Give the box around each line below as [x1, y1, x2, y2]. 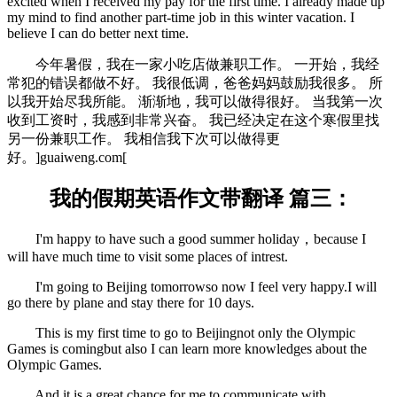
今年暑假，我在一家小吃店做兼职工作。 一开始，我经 [7, 56, 379, 72]
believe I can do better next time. [7, 25, 189, 41]
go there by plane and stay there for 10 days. [7, 295, 254, 311]
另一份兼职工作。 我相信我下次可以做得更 [7, 130, 280, 146]
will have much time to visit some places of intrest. [7, 249, 288, 265]
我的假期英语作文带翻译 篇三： [7, 187, 353, 211]
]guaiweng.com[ [35, 149, 127, 165]
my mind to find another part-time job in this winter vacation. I [7, 9, 354, 25]
